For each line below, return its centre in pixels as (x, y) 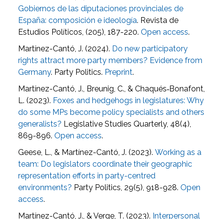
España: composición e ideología (78, 21)
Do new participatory (150, 49)
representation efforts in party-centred (87, 176)
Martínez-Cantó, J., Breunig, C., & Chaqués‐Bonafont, (112, 89)
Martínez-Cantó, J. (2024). (65, 49)
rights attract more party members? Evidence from (110, 61)
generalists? (40, 124)
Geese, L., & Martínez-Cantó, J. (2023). (87, 153)
